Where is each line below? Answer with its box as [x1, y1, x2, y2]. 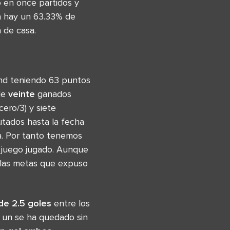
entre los [51, 198, 90, 208]
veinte [8, 88, 35, 99]
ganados [35, 88, 71, 99]
